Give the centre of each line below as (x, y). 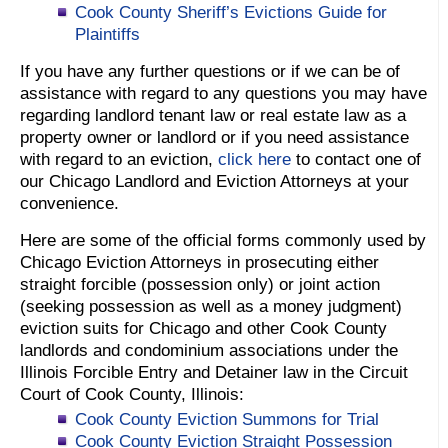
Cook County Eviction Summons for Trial (227, 419)
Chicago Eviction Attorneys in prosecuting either (199, 262)
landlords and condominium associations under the (209, 350)
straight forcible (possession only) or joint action (200, 284)
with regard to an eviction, (119, 159)
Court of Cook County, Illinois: (132, 394)
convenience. (69, 203)
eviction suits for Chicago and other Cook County (203, 328)
